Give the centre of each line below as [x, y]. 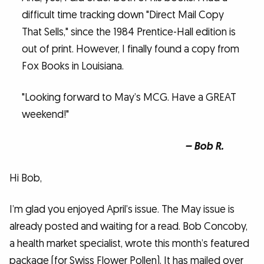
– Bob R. [204, 147]
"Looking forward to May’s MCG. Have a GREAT [129, 98]
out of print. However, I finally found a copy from [130, 49]
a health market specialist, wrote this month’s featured [129, 244]
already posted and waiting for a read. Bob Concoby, [128, 227]
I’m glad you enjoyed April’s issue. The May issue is [122, 210]
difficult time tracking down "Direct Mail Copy [123, 15]
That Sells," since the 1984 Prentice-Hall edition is [128, 32]
